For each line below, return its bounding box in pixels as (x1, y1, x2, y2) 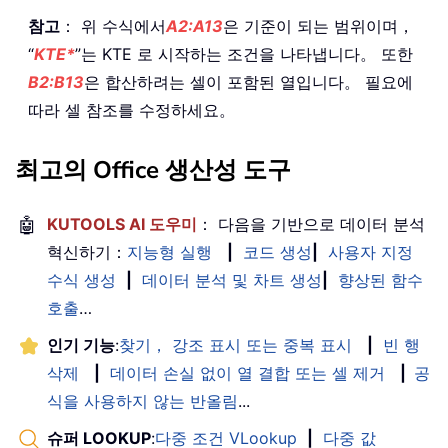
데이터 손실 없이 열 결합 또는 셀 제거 (110, 362, 385, 383)
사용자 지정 (328, 241, 413, 262)
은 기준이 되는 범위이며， (223, 15, 414, 36)
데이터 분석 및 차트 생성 (142, 269, 322, 290)
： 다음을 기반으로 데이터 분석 (197, 213, 425, 234)
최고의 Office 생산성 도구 (15, 153, 291, 186)
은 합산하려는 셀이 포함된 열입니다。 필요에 (84, 71, 413, 92)
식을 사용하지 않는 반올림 (47, 390, 238, 411)
